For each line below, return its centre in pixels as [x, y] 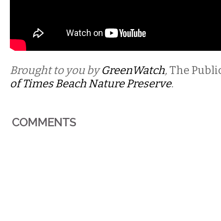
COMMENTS [44, 122]
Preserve [149, 84]
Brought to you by [55, 70]
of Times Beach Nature [68, 84]
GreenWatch [133, 70]
